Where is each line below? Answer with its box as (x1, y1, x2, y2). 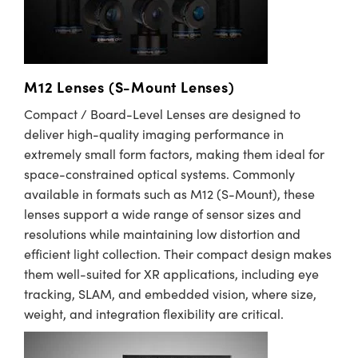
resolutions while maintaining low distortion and (24, 225, 300, 242)
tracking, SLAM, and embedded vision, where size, (24, 285, 316, 302)
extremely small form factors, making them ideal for (24, 145, 324, 162)
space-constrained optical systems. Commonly (24, 165, 295, 182)
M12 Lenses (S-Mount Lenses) (24, 77, 235, 97)
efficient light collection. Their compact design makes (24, 245, 332, 262)
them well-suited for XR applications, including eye (24, 265, 319, 282)
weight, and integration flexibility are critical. (24, 305, 284, 322)
